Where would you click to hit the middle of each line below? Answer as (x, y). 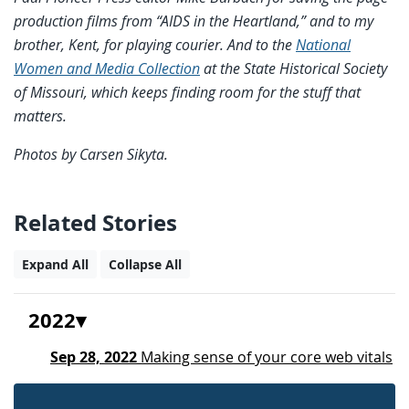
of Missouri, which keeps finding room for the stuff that (187, 92)
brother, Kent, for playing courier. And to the (155, 44)
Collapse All (145, 264)
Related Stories (95, 222)
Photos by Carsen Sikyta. (91, 154)
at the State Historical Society (294, 68)
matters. (40, 115)
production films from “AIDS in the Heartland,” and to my (194, 21)
